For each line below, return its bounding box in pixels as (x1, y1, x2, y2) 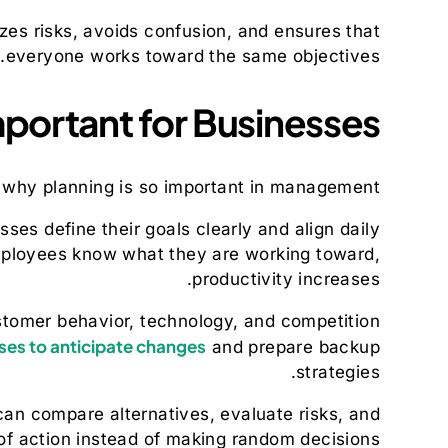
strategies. (295, 361, 380, 382)
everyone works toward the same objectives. (5, 46, 380, 67)
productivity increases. (192, 268, 380, 289)
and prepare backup (206, 336, 380, 357)
